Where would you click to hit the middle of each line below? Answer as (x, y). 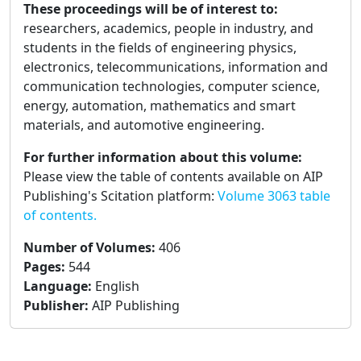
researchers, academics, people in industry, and (168, 29)
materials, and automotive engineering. (144, 125)
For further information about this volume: (163, 158)
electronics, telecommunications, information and (176, 67)
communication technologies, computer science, (172, 87)
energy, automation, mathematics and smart (160, 106)
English (117, 286)
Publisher (54, 306)
